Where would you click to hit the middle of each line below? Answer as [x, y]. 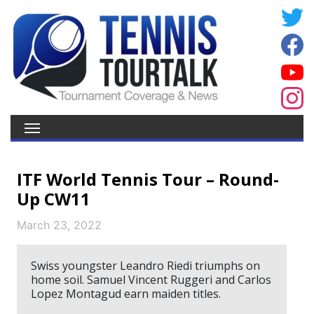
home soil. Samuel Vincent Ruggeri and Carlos [151, 280]
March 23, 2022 [59, 225]
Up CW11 [54, 199]
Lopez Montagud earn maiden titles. [126, 294]
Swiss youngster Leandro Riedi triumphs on [145, 266]
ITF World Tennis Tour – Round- [148, 179]
